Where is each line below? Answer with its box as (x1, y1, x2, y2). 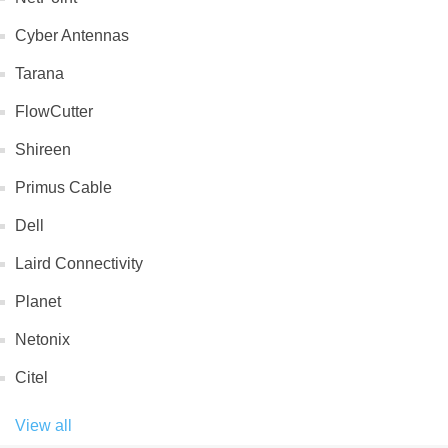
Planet (15, 293, 61, 311)
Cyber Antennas (15, 27, 129, 45)
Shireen (15, 141, 71, 159)
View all (15, 417, 72, 435)
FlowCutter (15, 103, 93, 121)
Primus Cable (15, 179, 112, 197)
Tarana (15, 65, 64, 83)
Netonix (15, 331, 70, 349)
